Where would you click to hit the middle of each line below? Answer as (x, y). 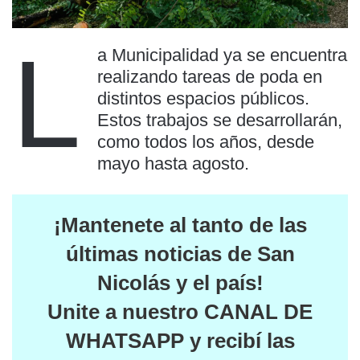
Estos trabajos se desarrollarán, (220, 121)
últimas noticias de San (180, 254)
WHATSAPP (125, 341)
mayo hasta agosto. (173, 164)
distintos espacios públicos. (203, 99)
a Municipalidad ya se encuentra (222, 55)
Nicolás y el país (176, 283)
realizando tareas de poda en (210, 77)
